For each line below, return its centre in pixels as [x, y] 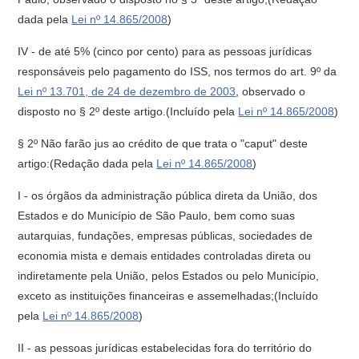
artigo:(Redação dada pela [87, 163]
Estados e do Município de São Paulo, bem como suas [157, 216]
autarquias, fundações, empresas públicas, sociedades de [165, 236]
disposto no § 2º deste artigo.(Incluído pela [128, 111]
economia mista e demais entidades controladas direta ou [165, 256]
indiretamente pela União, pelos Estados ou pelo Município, [169, 276]
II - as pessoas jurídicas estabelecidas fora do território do [165, 348]
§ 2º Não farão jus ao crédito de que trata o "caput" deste [163, 143]
